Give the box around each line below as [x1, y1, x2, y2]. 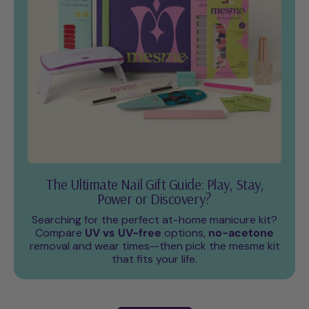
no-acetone [208, 226, 274, 241]
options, [161, 226, 208, 241]
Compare [35, 226, 85, 241]
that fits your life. [112, 252, 197, 267]
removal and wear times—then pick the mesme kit [29, 239, 280, 254]
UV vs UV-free [85, 226, 161, 241]
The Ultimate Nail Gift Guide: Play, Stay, [45, 175, 264, 194]
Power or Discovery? [97, 190, 212, 208]
